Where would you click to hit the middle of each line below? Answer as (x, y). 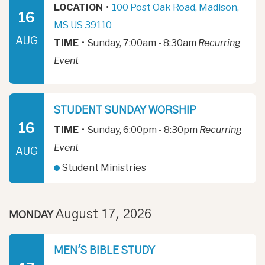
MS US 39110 (83, 25)
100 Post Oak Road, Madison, (175, 8)
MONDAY (32, 215)
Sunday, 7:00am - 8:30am (142, 43)
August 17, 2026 (104, 214)
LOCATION (78, 8)
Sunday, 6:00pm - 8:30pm (143, 130)
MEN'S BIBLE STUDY (104, 251)
